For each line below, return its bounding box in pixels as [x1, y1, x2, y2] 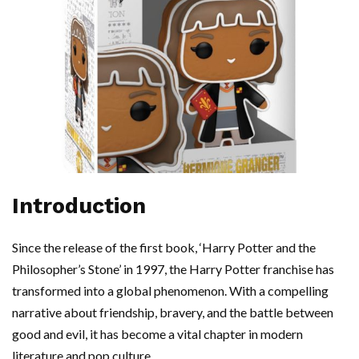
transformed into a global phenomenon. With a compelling [12, 283, 329, 299]
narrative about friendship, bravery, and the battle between [12, 305, 333, 321]
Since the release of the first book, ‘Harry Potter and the [12, 240, 316, 256]
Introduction [12, 193, 146, 220]
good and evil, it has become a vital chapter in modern [12, 326, 303, 342]
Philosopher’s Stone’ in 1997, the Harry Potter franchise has [12, 261, 334, 277]
